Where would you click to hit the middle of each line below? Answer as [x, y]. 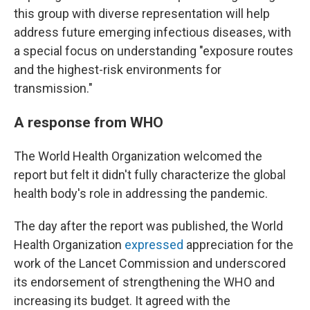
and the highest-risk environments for [118, 70]
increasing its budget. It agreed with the [122, 301]
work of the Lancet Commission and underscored [150, 263]
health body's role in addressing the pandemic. [141, 193]
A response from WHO [89, 122]
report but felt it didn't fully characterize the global [150, 175]
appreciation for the [238, 245]
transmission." [53, 88]
